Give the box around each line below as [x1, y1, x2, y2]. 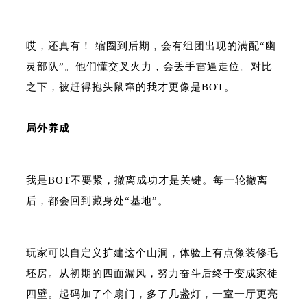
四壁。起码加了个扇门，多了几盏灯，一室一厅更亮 [26, 288, 278, 299]
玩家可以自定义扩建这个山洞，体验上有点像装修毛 [26, 247, 278, 258]
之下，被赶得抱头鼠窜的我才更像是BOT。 [26, 82, 235, 93]
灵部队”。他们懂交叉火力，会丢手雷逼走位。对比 [26, 61, 273, 72]
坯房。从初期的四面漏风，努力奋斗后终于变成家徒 [26, 268, 278, 279]
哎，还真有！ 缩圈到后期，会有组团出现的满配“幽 [26, 40, 276, 51]
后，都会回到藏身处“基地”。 [26, 195, 169, 206]
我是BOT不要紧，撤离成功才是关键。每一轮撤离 [26, 175, 268, 186]
